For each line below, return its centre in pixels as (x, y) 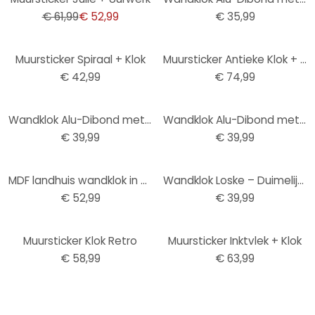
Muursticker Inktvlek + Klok (235, 241)
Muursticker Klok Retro (80, 241)
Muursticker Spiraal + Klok (80, 59)
